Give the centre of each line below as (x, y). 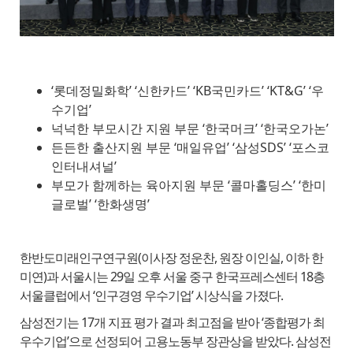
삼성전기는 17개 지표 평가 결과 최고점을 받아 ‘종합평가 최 (172, 323)
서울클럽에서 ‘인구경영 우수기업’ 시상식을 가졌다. (151, 296)
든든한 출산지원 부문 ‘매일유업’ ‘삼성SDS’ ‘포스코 (190, 148)
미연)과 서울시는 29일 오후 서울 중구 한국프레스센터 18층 (172, 277)
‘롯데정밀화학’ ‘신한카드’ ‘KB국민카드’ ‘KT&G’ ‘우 (187, 91)
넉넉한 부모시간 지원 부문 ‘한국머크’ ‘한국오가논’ (190, 129)
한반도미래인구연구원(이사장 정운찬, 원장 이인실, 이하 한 (171, 258)
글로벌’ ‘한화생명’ (100, 204)
